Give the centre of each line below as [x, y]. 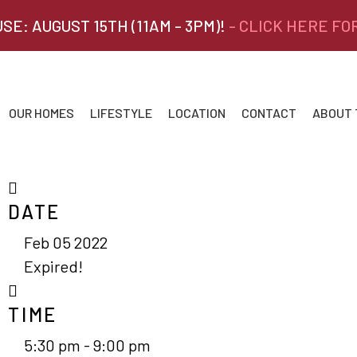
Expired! [53, 266]
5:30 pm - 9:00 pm [87, 345]
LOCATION [197, 113]
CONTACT [269, 113]
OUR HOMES [41, 113]
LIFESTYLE [121, 113]
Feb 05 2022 [66, 242]
